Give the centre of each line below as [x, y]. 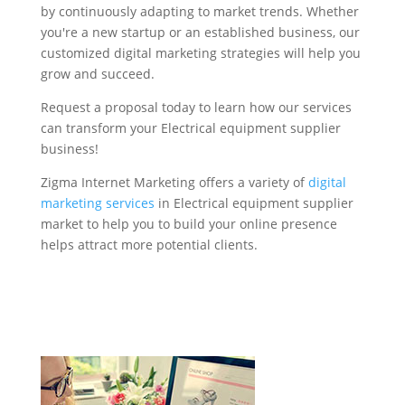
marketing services [97, 203]
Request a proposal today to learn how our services [196, 108]
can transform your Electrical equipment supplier [190, 128]
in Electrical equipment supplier [254, 203]
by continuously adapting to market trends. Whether [199, 12]
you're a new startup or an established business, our [200, 33]
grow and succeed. [97, 74]
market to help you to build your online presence [188, 224]
